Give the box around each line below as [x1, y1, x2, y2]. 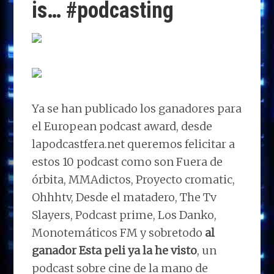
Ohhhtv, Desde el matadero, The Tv [32, 190, 217, 204]
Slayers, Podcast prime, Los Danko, [32, 207, 217, 222]
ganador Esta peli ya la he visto [32, 243, 198, 257]
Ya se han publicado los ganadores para [32, 101, 242, 116]
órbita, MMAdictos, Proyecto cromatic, [32, 172, 235, 187]
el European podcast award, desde [32, 119, 213, 133]
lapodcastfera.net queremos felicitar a [32, 136, 235, 151]
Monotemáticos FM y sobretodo [32, 225, 206, 240]
